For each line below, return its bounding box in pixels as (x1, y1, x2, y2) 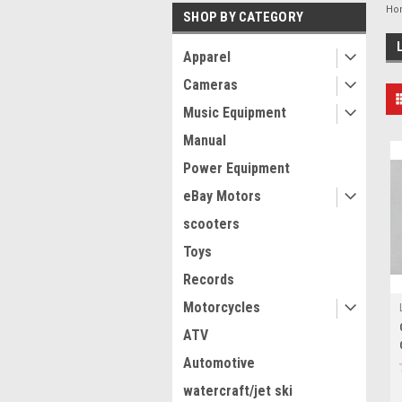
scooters (183, 214, 240, 232)
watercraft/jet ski (183, 381, 293, 399)
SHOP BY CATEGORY (183, 8, 303, 25)
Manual (183, 131, 226, 149)
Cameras (183, 75, 238, 93)
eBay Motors (183, 187, 261, 205)
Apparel (183, 48, 231, 66)
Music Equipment (183, 103, 286, 121)
